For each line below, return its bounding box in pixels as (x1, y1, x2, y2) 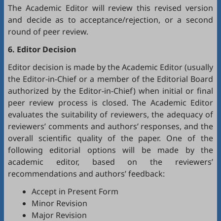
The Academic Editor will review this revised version (8, 2, 213, 13)
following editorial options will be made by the (8, 144, 213, 155)
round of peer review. (8, 26, 88, 37)
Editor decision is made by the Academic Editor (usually (8, 61, 213, 73)
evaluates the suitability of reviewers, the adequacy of (8, 109, 213, 120)
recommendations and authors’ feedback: (8, 168, 165, 179)
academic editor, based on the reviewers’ (8, 156, 213, 167)
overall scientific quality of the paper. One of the (8, 132, 213, 144)
